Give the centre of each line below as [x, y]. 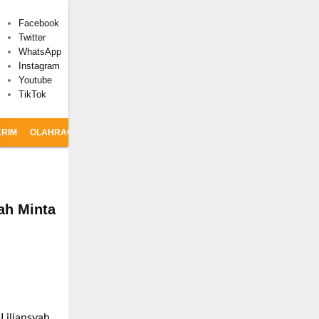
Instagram [39, 66]
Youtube [35, 80]
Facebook [39, 23]
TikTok [32, 94]
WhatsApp [40, 52]
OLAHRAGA [55, 132]
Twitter [32, 37]
